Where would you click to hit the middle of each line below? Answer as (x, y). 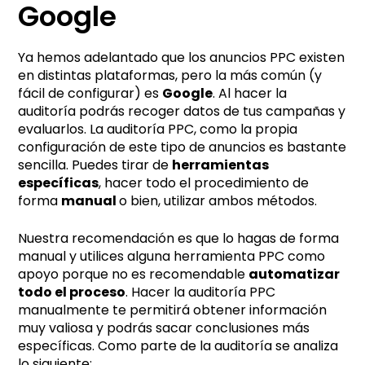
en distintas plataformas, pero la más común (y (170, 75)
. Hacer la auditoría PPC (201, 292)
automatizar (295, 274)
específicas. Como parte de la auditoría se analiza (178, 345)
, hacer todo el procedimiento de (204, 182)
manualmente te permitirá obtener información (173, 310)
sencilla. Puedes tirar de (95, 165)
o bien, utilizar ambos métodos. (218, 200)
